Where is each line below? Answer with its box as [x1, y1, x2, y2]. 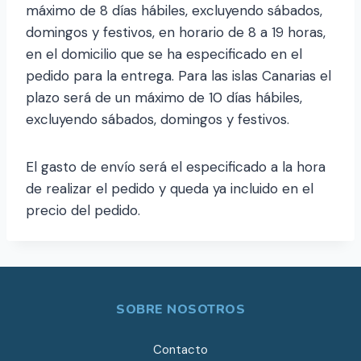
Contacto [153, 342, 208, 358]
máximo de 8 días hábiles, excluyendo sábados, [26, 2, 322, 19]
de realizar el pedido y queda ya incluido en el [26, 180, 313, 197]
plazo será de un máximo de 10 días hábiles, [26, 89, 302, 106]
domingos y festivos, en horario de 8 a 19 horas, [26, 23, 326, 41]
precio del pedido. [26, 201, 140, 219]
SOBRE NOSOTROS [116, 301, 245, 318]
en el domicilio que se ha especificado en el [26, 45, 302, 63]
